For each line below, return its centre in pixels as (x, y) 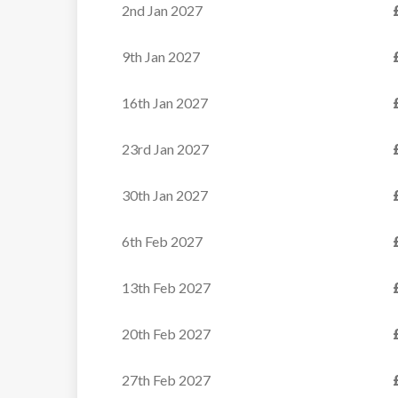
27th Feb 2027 (166, 380)
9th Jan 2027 (161, 56)
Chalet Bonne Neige (310, 376)
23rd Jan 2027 (165, 149)
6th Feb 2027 (162, 241)
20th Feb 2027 (166, 334)
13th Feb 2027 (166, 287)
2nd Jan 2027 (162, 10)
